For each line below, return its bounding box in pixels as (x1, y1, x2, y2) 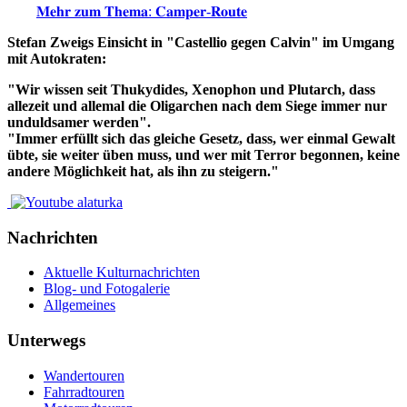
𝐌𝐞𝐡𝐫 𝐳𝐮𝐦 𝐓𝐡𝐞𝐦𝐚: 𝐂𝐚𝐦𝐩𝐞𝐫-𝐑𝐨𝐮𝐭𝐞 (36, 4, 247, 20)
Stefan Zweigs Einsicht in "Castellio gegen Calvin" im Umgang (7, 35, 394, 51)
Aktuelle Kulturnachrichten (44, 264, 200, 281)
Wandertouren (44, 367, 124, 383)
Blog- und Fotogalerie (44, 281, 170, 297)
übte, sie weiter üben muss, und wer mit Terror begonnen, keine (7, 147, 400, 164)
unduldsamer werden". (7, 114, 151, 131)
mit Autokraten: (7, 51, 106, 67)
